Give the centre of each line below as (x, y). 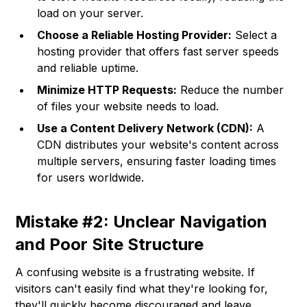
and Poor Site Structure (110, 245)
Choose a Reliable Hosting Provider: (135, 35)
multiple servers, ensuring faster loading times (157, 161)
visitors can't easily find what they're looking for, (142, 289)
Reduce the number (231, 90)
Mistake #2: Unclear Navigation (142, 222)
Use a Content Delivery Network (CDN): (145, 128)
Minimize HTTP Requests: (107, 90)
